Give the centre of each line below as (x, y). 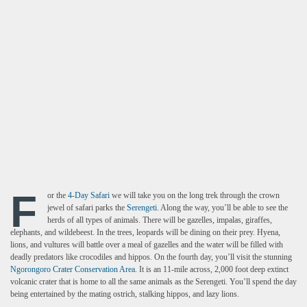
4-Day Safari (89, 195)
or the (58, 195)
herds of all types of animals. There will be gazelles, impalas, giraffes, (160, 220)
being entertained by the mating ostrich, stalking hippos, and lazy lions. (125, 294)
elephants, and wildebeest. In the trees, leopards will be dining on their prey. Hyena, (145, 232)
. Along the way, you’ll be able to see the (222, 208)
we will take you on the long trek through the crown (195, 195)
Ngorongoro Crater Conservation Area (73, 269)
